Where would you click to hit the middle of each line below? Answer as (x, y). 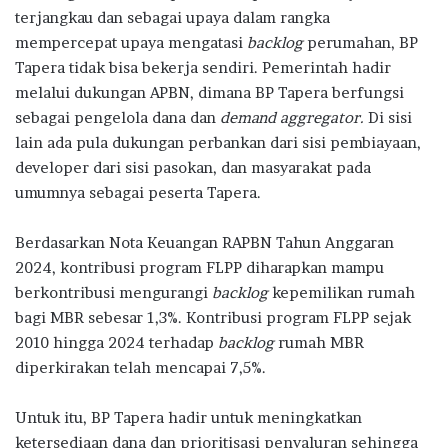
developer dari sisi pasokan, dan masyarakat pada (193, 167)
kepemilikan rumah (341, 292)
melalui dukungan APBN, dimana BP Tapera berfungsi (209, 92)
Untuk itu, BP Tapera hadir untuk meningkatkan (188, 417)
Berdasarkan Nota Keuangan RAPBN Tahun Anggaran (204, 242)
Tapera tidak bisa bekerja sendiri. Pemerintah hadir (203, 67)
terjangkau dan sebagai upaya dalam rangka (172, 17)
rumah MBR (319, 342)
